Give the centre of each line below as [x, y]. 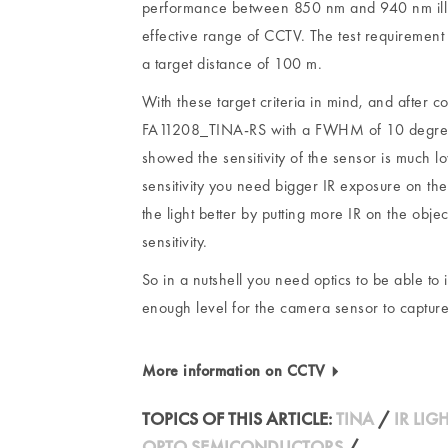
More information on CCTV [235, 370]
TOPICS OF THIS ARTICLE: [238, 418]
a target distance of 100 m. [231, 63]
